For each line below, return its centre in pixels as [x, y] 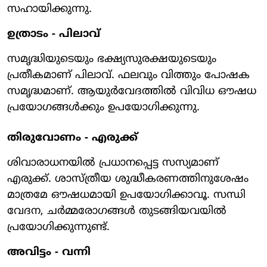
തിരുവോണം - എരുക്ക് [72, 138]
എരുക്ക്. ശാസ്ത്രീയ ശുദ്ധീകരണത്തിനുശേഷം [128, 179]
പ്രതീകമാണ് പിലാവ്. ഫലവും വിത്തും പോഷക [128, 75]
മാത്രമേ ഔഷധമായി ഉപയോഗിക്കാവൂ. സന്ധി [126, 195]
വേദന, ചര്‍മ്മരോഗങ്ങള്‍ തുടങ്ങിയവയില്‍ [117, 211]
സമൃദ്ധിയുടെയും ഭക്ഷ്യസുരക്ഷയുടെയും [112, 59]
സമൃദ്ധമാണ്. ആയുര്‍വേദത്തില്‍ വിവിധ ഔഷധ [132, 91]
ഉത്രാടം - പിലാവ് [54, 34]
